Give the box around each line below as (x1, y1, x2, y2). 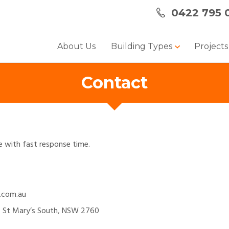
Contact (81, 73, 148, 93)
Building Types (111, 41, 175, 51)
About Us (57, 41, 96, 51)
